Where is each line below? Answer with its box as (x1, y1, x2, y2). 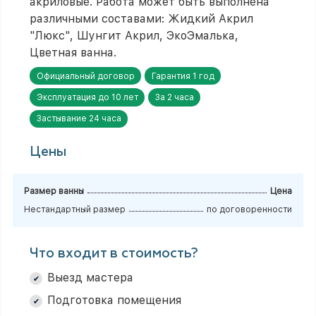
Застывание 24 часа (36, 114, 121, 124)
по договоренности (207, 204, 292, 214)
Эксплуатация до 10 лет (36, 92, 138, 103)
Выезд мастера (47, 270, 133, 284)
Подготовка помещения (47, 293, 181, 307)
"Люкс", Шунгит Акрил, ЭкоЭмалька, (30, 29, 238, 43)
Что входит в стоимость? (30, 246, 198, 260)
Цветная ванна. (30, 46, 116, 60)
